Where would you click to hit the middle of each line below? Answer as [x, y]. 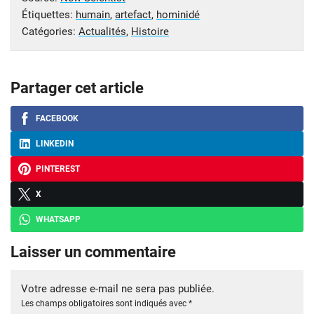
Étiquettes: [49, 14]
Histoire [150, 31]
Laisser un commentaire [93, 252]
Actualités [102, 31]
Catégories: [50, 31]
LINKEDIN [55, 143]
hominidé [178, 14]
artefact [133, 14]
